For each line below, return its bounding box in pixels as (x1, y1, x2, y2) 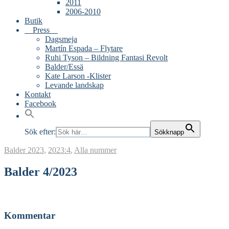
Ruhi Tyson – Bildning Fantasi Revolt (45, 53, 168, 62)
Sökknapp (154, 128, 184, 136)
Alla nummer (74, 146, 117, 155)
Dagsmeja (45, 35, 77, 44)
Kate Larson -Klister (45, 72, 111, 81)
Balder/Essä (45, 62, 83, 72)
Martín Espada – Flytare (45, 44, 123, 53)
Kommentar (4, 210, 55, 221)
